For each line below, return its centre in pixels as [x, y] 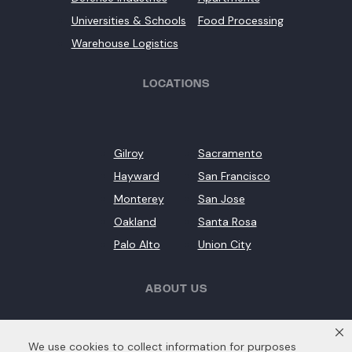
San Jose [221, 199]
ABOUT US [176, 290]
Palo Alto [137, 245]
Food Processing [240, 21]
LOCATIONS [176, 85]
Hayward [136, 176]
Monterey [139, 199]
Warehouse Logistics [125, 44]
